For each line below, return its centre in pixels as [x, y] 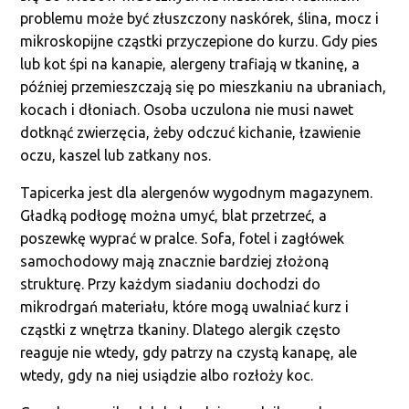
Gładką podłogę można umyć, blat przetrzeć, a [174, 215]
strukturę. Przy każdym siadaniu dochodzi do [171, 284]
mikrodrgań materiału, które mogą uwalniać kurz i [185, 307]
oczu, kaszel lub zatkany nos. [116, 155]
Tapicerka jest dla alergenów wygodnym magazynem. [197, 193]
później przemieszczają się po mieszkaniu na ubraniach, [204, 87]
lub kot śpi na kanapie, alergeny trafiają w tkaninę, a [190, 64]
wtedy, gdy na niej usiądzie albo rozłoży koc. [167, 375]
